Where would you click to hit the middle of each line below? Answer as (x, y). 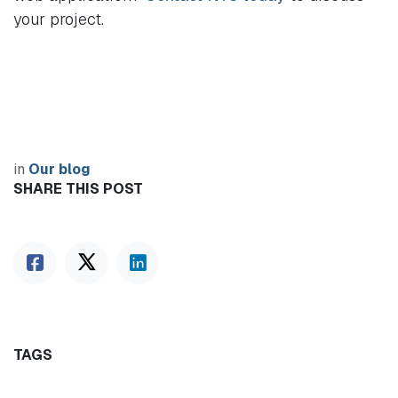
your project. (59, 20)
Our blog (60, 170)
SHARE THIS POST (78, 189)
